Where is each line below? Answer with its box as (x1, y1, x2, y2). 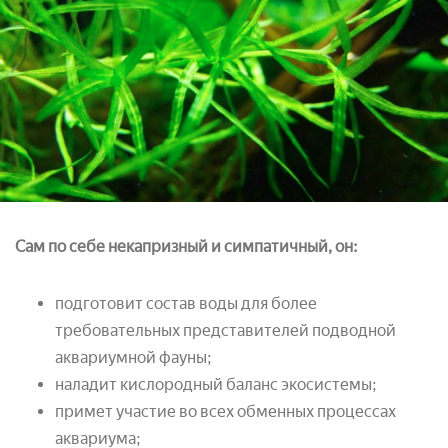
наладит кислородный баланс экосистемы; (55, 374, 377, 394)
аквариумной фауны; (55, 347, 212, 367)
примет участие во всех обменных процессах (55, 401, 396, 421)
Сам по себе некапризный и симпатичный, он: (15, 236, 358, 256)
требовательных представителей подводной (55, 320, 396, 340)
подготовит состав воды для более (55, 293, 317, 313)
